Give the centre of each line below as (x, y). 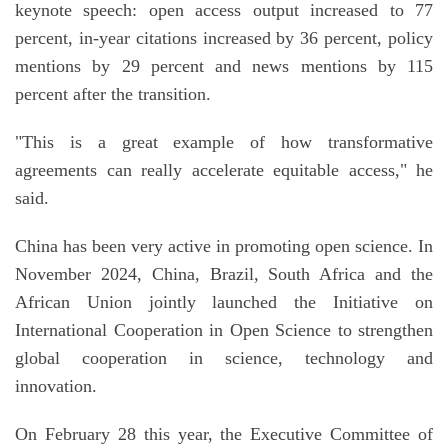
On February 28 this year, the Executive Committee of (224, 434)
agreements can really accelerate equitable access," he (224, 170)
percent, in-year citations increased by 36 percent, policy (224, 38)
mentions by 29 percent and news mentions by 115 (224, 66)
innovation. (56, 386)
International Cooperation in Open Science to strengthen (224, 330)
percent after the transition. (113, 94)
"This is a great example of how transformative (224, 142)
